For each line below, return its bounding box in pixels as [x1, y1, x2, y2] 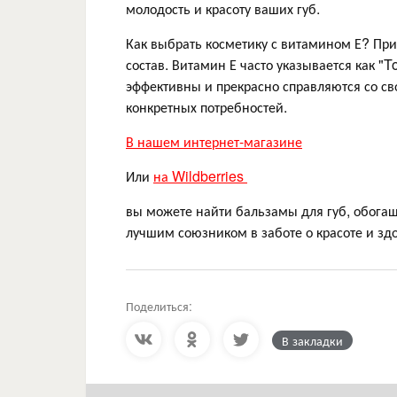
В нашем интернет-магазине [126, 131, 302, 152]
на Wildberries [153, 166, 247, 186]
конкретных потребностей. [126, 97, 287, 117]
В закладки [282, 331, 343, 349]
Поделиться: [126, 297, 192, 315]
